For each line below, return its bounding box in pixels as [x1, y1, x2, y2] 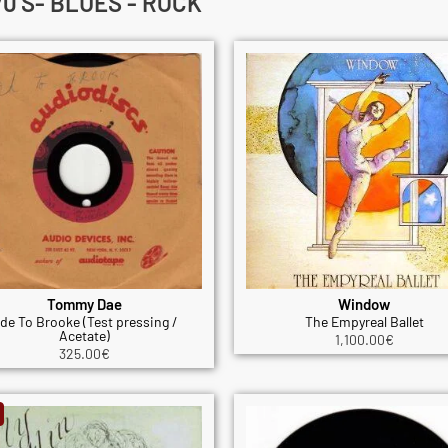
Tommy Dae [46, 295, 122, 314]
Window [338, 295, 390, 314]
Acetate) [58, 327, 110, 345]
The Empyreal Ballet [304, 313, 424, 331]
